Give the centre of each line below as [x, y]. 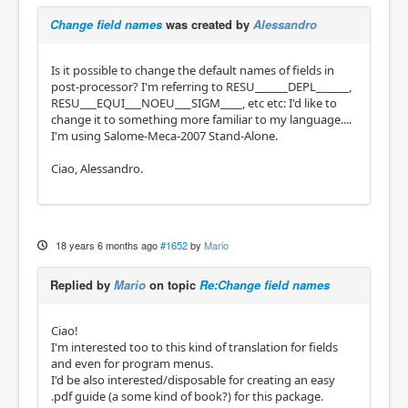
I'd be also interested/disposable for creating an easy [193, 379]
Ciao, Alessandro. [97, 168]
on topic [173, 284]
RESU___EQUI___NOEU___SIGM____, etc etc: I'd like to [194, 102]
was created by [208, 24]
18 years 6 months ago [106, 245]
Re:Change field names [265, 284]
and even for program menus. [132, 363]
